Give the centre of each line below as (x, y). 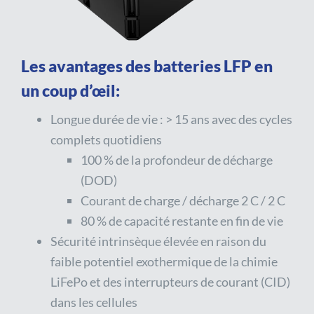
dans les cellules (94, 302)
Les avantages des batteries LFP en (147, 66)
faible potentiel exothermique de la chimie (164, 261)
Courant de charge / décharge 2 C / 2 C (183, 200)
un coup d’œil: (70, 90)
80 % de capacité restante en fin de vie (182, 220)
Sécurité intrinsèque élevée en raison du (159, 241)
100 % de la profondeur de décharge (176, 159)
